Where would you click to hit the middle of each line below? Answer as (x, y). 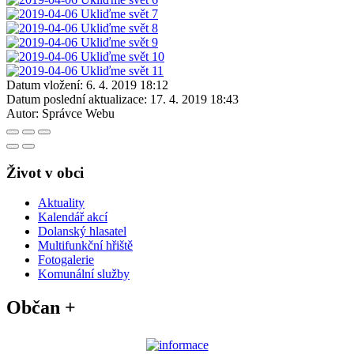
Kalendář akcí (73, 217)
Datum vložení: (45, 85)
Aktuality (61, 203)
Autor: (23, 113)
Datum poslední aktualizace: (77, 99)
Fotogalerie (66, 260)
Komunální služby (84, 274)
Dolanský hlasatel (82, 232)
